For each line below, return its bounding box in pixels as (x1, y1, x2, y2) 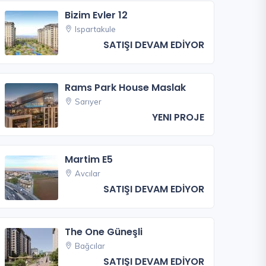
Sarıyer (75, 96, 102, 106)
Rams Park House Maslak (65, 80, 186, 94)
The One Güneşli (65, 225, 143, 239)
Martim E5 (65, 153, 113, 167)
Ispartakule (75, 24, 116, 34)
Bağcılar (75, 241, 106, 251)
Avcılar (75, 169, 101, 179)
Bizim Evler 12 (65, 8, 128, 22)
